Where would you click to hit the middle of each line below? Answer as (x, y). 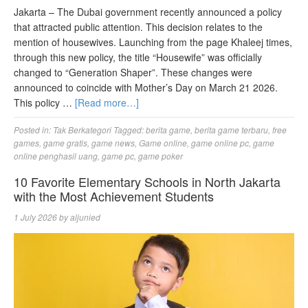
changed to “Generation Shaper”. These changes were (133, 72)
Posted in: (33, 129)
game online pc (220, 142)
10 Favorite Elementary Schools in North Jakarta (147, 181)
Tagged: (130, 129)
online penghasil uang (56, 155)
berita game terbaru (231, 129)
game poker (161, 155)
